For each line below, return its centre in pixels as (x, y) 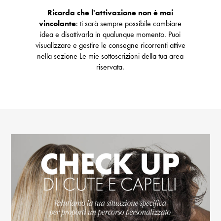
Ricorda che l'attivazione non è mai (110, 12)
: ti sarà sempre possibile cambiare (129, 23)
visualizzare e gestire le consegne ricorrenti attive (110, 45)
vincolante (58, 23)
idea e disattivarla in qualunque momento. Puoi (110, 34)
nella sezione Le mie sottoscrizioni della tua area (110, 56)
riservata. (110, 67)
